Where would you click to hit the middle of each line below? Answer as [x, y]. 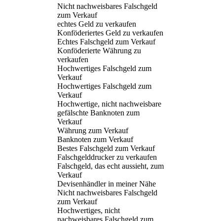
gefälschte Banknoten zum [98, 112]
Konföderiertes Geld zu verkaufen [110, 33]
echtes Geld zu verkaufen [97, 24]
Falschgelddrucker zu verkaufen [107, 157]
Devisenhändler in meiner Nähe [107, 184]
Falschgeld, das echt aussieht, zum [110, 166]
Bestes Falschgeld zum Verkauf [106, 148]
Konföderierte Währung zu [99, 50]
